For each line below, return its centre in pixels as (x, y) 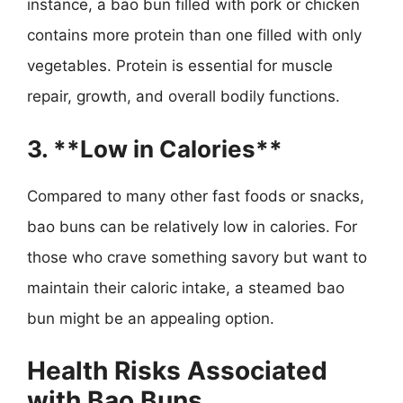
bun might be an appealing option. (151, 318)
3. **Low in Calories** (155, 148)
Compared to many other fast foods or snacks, (196, 196)
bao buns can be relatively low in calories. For (192, 226)
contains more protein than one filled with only (194, 35)
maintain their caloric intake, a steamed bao (186, 287)
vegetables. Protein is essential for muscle (180, 66)
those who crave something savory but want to (197, 257)
